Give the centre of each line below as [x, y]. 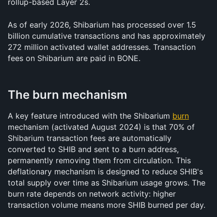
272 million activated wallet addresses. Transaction [102, 47]
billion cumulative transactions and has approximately [107, 36]
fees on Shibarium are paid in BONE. [74, 58]
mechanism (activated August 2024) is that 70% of [101, 127]
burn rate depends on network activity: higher [92, 194]
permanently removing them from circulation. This [99, 160]
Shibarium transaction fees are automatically [90, 138]
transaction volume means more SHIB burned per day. [107, 205]
